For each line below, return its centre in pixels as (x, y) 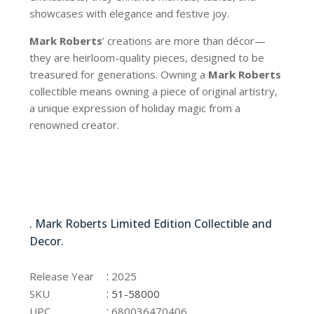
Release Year (62, 277)
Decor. (48, 241)
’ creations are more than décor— (184, 41)
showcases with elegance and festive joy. (130, 14)
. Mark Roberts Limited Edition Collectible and (151, 224)
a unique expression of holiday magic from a (135, 108)
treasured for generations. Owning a (119, 75)
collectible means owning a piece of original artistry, (154, 91)
